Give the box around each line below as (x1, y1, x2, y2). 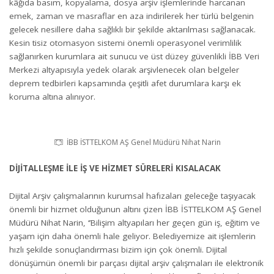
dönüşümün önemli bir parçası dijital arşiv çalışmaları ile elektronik (9, 257, 264, 268)
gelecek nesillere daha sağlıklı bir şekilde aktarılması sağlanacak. (9, 24, 256, 35)
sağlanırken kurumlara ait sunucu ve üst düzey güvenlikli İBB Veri (9, 51, 259, 62)
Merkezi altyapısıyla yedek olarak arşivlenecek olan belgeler (9, 64, 239, 75)
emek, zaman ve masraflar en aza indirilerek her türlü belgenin (9, 10, 254, 21)
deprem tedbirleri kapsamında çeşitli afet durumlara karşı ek (9, 78, 241, 89)
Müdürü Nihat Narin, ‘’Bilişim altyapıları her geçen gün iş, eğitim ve (9, 217, 260, 228)
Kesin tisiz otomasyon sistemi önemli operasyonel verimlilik (9, 37, 242, 48)
